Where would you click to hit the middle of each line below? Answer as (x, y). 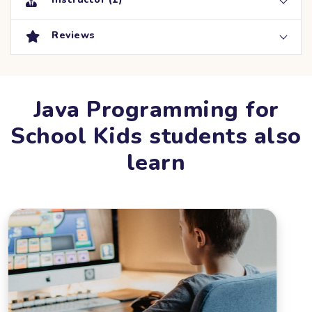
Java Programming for (156, 109)
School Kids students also (156, 136)
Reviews (73, 35)
